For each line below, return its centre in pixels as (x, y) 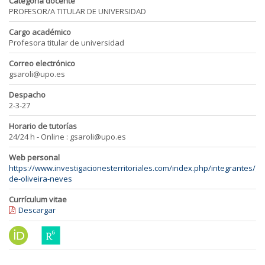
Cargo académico (40, 32)
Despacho (27, 95)
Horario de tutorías (43, 126)
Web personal (34, 157)
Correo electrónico (42, 63)
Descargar (37, 210)
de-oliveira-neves (41, 179)
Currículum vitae (38, 199)
